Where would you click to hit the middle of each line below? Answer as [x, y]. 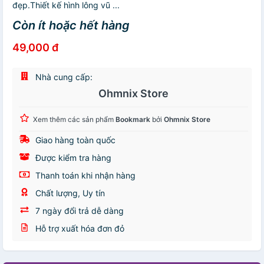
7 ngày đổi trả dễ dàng [78, 211]
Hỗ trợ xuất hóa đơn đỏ [79, 229]
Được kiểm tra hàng [72, 158]
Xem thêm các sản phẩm [74, 120]
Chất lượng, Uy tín [69, 193]
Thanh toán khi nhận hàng [84, 176]
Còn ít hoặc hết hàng [71, 26]
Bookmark [133, 120]
